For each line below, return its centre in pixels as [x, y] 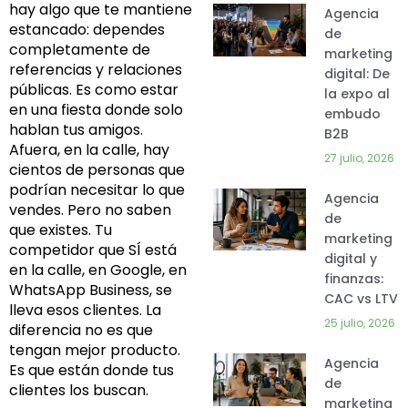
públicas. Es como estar [94, 90]
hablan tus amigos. [76, 130]
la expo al [357, 94]
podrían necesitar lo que [97, 190]
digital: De [357, 74]
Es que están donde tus [92, 371]
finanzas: [354, 279]
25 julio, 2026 [360, 323]
